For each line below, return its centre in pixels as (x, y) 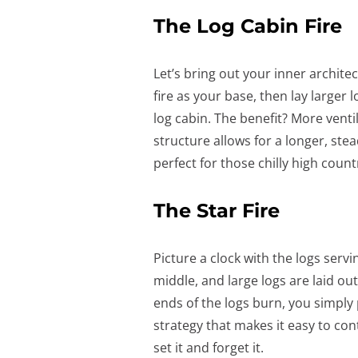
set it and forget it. (209, 347)
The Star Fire (217, 210)
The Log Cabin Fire (248, 26)
